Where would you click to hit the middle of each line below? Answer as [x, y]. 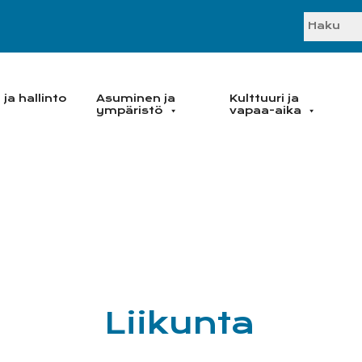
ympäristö [130, 111]
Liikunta [179, 323]
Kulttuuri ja [264, 99]
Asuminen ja [136, 99]
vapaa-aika [265, 111]
